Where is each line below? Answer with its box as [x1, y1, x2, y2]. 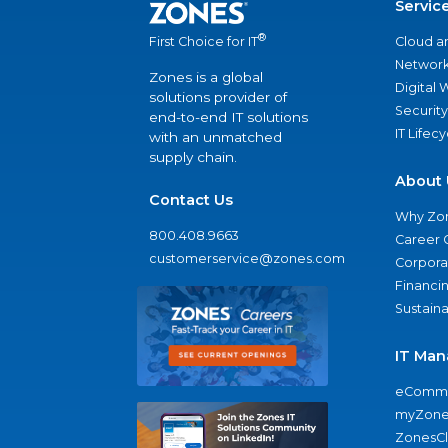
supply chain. [149, 149, 237, 166]
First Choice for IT [149, 34, 258, 50]
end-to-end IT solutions [149, 109, 308, 126]
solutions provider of [149, 89, 287, 106]
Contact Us [149, 191, 233, 210]
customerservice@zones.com [149, 251, 345, 267]
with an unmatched [149, 129, 282, 146]
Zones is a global [149, 69, 263, 86]
